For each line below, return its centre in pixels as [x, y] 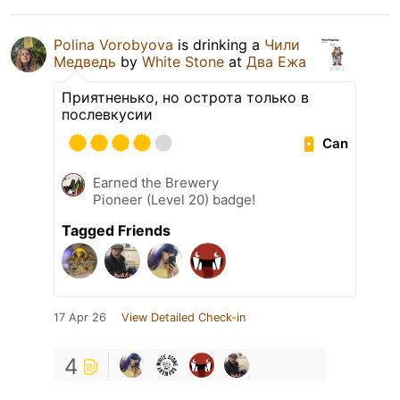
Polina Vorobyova [113, 45]
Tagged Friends [116, 231]
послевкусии [107, 115]
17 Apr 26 [80, 318]
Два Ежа [276, 62]
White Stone [185, 62]
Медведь [85, 62]
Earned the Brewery [156, 183]
